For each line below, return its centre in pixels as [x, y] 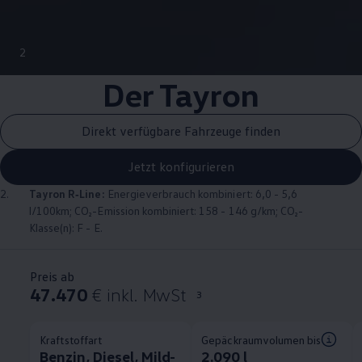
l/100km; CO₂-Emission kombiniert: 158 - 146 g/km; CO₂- [166, 210]
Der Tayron [181, 94]
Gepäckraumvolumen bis [261, 339]
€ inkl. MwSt [139, 294]
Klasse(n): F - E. [66, 227]
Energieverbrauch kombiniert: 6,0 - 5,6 [201, 193]
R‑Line [85, 193]
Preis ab [53, 276]
